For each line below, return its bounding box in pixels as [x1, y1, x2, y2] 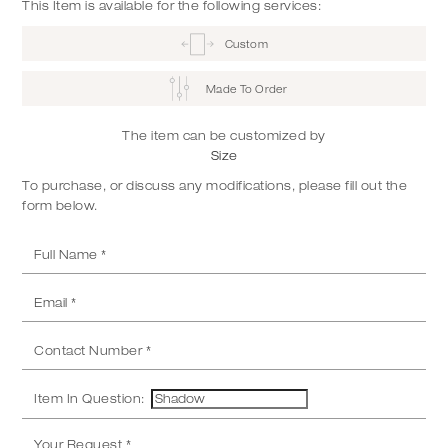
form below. [22, 199, 98, 213]
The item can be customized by [122, 129, 326, 143]
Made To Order [206, 82, 287, 95]
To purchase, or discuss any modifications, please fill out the [22, 179, 408, 193]
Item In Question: [34, 392, 149, 406]
